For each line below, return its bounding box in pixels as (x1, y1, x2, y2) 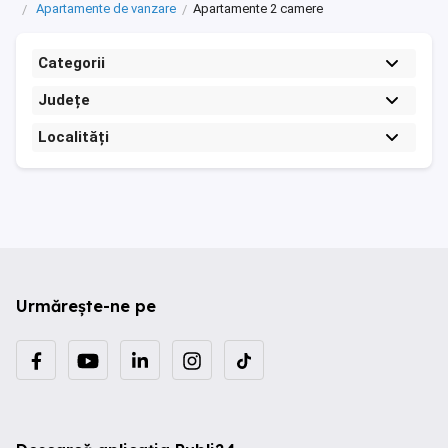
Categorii (38, 54, 105, 72)
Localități (38, 128, 109, 146)
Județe (38, 91, 90, 109)
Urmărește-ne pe (16, 296, 156, 316)
